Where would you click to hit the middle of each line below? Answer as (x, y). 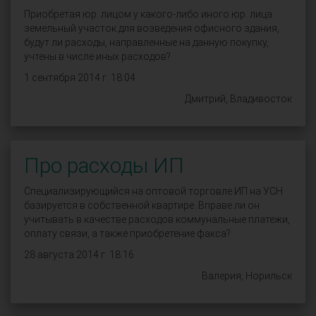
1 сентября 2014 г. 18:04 (80, 78)
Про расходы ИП (104, 165)
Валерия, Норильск (247, 276)
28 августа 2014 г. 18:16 (79, 255)
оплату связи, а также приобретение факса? (127, 233)
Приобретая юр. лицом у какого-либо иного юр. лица (148, 14)
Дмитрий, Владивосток (238, 99)
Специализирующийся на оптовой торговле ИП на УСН (153, 191)
